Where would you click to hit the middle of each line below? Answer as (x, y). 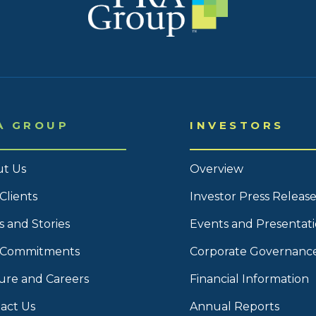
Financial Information (249, 279)
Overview (217, 169)
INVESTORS (237, 126)
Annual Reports (235, 307)
